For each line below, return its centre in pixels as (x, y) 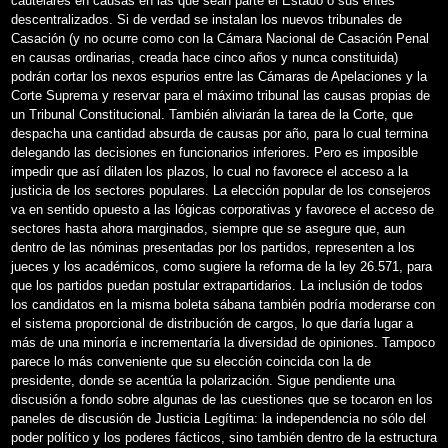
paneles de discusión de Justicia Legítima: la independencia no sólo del (218, 418)
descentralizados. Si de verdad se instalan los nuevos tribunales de (206, 19)
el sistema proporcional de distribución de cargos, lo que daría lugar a (212, 323)
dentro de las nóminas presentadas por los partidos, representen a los (213, 247)
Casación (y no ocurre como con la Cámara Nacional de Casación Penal (220, 38)
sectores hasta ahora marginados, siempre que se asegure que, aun (208, 228)
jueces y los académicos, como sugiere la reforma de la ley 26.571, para (221, 266)
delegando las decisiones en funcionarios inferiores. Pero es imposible (214, 152)
